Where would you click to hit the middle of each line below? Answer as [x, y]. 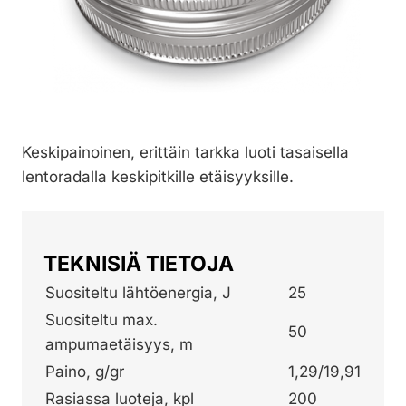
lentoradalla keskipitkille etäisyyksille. [158, 176]
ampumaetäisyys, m [119, 344]
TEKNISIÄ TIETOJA [139, 263]
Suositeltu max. [101, 319]
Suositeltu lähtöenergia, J [138, 292]
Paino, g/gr [85, 371]
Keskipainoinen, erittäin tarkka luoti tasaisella [185, 152]
